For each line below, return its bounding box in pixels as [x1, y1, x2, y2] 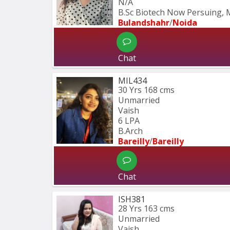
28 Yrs [118, 202, 142, 214]
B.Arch [118, 125, 143, 137]
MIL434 [118, 74, 147, 86]
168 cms [144, 84, 175, 95]
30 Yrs [118, 84, 142, 95]
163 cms [144, 202, 175, 214]
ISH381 [118, 193, 145, 205]
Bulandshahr [118, 16, 169, 28]
